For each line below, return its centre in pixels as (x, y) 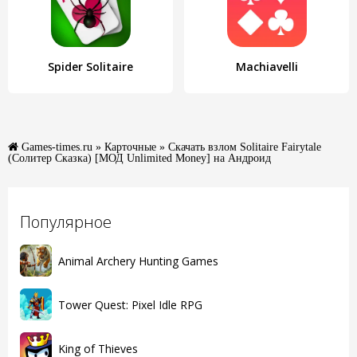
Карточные (130, 147)
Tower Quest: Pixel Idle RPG (130, 304)
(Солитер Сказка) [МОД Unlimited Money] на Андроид (139, 158)
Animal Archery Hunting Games (138, 261)
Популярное (66, 222)
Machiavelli (267, 67)
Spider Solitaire (90, 67)
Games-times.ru (57, 147)
